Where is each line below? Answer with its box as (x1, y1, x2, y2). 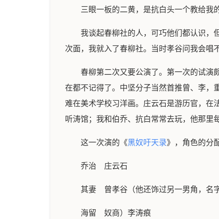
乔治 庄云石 (81, 162, 128, 170)
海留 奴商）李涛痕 (81, 209, 151, 217)
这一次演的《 (81, 138, 128, 147)
